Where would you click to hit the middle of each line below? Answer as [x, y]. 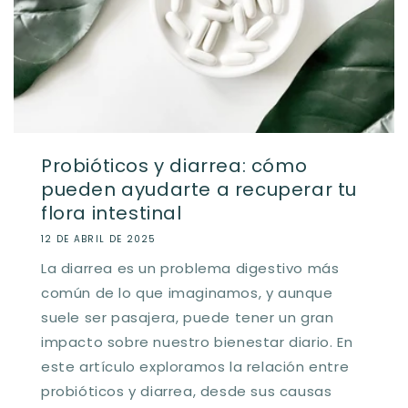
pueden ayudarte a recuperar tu [199, 189]
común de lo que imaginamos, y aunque [187, 292]
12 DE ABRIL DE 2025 [99, 239]
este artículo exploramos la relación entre [195, 366]
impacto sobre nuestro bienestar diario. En [197, 342]
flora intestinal [112, 213]
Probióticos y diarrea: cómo [174, 165]
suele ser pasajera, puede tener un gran [188, 317]
